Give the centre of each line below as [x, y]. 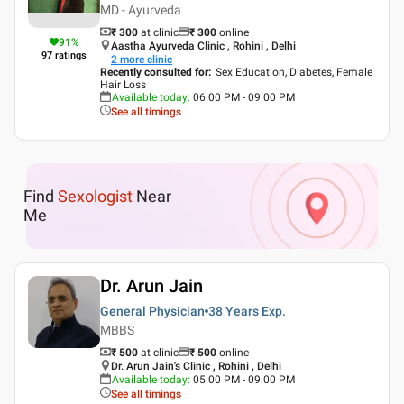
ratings [71, 55]
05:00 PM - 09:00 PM [244, 379]
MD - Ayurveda [141, 10]
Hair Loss [123, 85]
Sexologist [95, 197]
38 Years [234, 311]
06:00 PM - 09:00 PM [244, 97]
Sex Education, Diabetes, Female [294, 72]
